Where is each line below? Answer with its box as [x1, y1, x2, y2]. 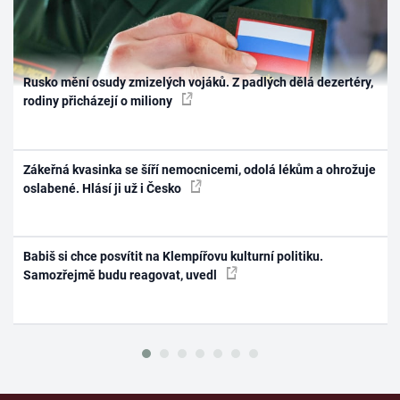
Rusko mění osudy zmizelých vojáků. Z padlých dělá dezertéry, [23, 75, 374, 90]
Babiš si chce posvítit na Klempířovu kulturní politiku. [23, 249, 324, 264]
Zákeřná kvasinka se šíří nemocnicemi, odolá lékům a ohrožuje [23, 162, 377, 177]
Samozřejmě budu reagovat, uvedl [23, 268, 221, 283]
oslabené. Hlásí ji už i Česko [23, 180, 185, 196]
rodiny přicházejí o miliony [23, 94, 176, 109]
